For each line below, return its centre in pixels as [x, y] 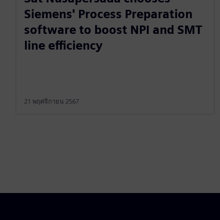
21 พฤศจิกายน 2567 [52, 101]
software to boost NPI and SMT [113, 29]
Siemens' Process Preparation [108, 14]
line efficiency [63, 45]
